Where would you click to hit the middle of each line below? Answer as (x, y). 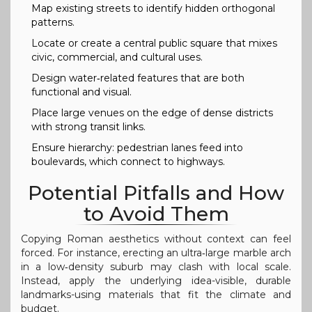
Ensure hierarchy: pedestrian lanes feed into (137, 147)
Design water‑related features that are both (138, 78)
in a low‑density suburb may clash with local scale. (156, 266)
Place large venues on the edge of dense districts (152, 112)
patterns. (53, 22)
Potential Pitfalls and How (156, 193)
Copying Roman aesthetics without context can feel (156, 239)
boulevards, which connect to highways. (128, 161)
